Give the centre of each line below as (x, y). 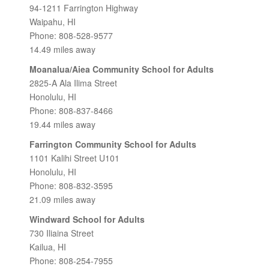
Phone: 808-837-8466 (71, 110)
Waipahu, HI (53, 22)
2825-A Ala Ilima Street (73, 83)
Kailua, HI (48, 247)
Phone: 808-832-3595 (71, 186)
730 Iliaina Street (62, 233)
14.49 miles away (62, 49)
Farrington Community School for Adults (113, 144)
